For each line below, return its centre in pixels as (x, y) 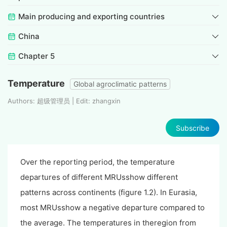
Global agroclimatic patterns (120, 84)
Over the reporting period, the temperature (98, 162)
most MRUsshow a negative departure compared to (112, 208)
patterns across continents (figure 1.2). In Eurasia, (109, 193)
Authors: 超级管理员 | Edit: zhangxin (64, 101)
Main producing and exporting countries (91, 17)
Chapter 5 (36, 56)
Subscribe (193, 128)
